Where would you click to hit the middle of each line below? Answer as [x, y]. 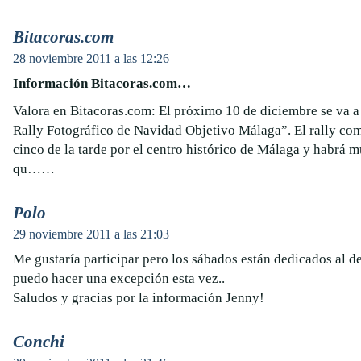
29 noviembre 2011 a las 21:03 [91, 234]
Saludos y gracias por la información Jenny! [139, 298]
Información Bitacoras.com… [102, 83]
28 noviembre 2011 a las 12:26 [91, 58]
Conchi [39, 342]
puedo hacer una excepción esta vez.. [119, 278]
